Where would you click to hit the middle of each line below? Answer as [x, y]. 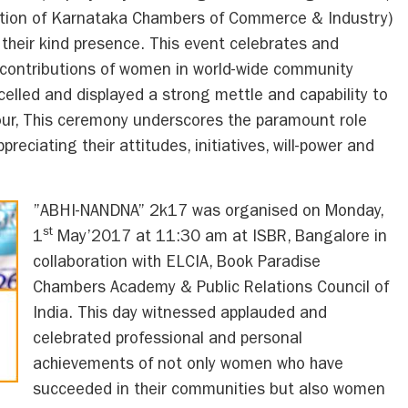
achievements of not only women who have [188, 366]
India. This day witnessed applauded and [180, 315]
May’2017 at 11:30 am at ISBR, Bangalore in [220, 238]
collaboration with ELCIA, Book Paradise [177, 264]
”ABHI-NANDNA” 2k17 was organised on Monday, [208, 213]
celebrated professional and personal [168, 340]
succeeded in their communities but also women [209, 391]
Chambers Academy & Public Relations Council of [211, 289]
